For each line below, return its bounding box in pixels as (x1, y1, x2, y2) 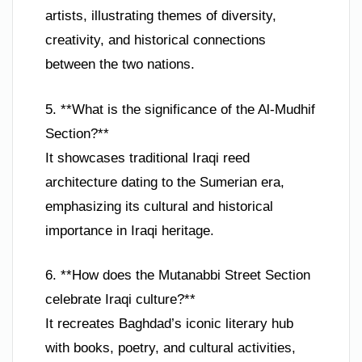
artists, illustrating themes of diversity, (45, 8, 276, 24)
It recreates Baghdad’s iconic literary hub (45, 316, 293, 332)
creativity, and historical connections (45, 32, 266, 48)
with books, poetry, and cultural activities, (45, 340, 296, 356)
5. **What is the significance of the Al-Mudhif (45, 101, 315, 117)
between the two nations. (45, 57, 195, 73)
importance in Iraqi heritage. (45, 222, 214, 238)
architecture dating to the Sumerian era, (45, 174, 284, 190)
